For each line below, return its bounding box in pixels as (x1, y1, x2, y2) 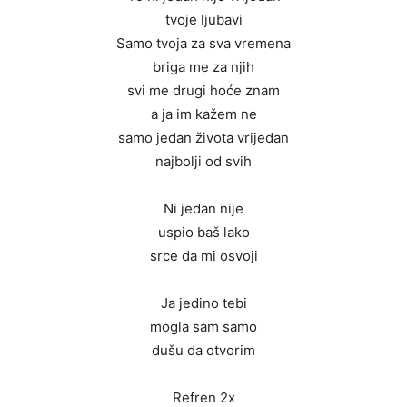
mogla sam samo (150, 318, 257, 336)
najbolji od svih (155, 153, 252, 171)
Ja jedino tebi (160, 294, 247, 313)
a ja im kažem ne (150, 105, 257, 124)
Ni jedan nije (164, 200, 243, 218)
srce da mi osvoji (149, 247, 258, 265)
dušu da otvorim (152, 342, 255, 360)
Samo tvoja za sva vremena (116, 35, 291, 53)
